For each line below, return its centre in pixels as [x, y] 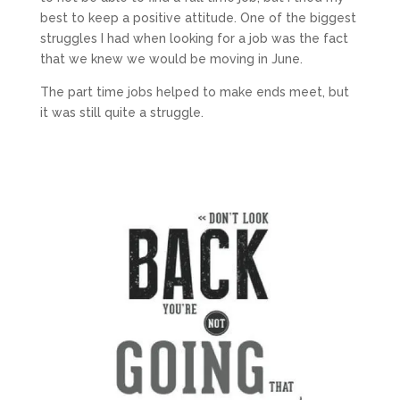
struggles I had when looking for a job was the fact [194, 38]
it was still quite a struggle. [121, 112]
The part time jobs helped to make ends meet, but [194, 92]
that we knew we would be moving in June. [171, 58]
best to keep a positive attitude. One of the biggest [198, 17]
